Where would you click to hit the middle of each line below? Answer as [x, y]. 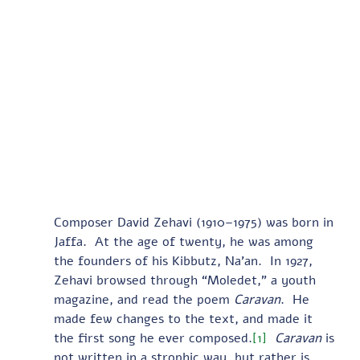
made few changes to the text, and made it [185, 319]
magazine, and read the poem [143, 299]
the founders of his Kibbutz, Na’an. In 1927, [185, 261]
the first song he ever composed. [153, 338]
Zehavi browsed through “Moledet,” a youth [186, 280]
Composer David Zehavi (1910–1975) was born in [195, 222]
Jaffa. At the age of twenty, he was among [185, 241]
